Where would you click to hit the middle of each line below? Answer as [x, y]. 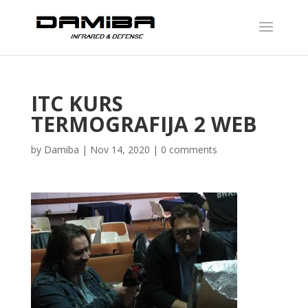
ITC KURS [77, 103]
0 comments [189, 150]
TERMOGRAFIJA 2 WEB [144, 124]
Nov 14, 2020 [120, 150]
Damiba [61, 150]
